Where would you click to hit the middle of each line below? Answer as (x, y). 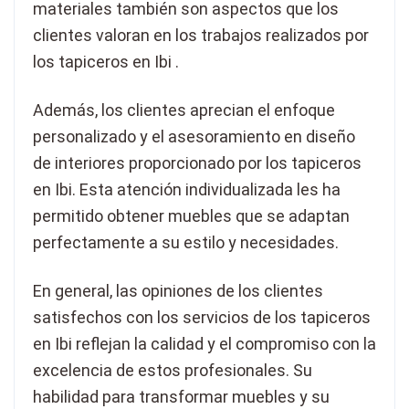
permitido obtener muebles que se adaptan (191, 215)
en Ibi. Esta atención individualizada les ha (187, 189)
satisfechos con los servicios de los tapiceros (202, 317)
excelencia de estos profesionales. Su (173, 370)
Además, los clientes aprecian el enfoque (184, 110)
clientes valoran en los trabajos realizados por (201, 35)
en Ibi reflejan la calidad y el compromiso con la (204, 343)
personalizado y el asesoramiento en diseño (194, 136)
